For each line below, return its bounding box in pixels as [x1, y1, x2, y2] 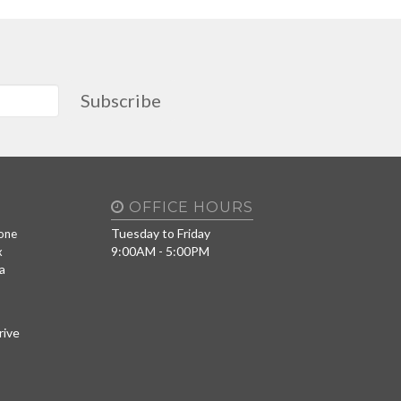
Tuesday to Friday [111, 225, 211, 241]
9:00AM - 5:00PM [111, 243, 210, 259]
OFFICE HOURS [124, 199, 254, 216]
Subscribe [81, 90, 161, 111]
